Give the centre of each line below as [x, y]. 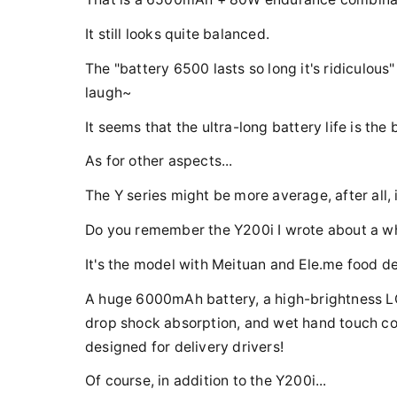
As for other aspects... [159, 161]
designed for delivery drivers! [184, 346]
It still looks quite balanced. [177, 34]
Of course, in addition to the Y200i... [206, 381]
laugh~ [109, 92]
